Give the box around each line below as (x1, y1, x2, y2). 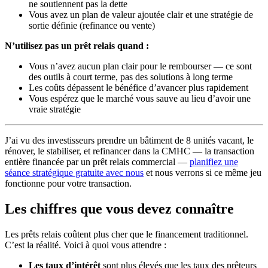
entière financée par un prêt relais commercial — (5, 157, 190, 167)
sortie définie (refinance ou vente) (29, 20, 155, 31)
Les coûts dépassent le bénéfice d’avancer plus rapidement (29, 83, 248, 93)
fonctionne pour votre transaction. (5, 178, 132, 189)
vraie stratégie (29, 104, 81, 115)
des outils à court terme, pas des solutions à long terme (29, 72, 233, 83)
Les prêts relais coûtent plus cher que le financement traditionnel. (5, 229, 248, 240)
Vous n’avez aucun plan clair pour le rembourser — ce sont (29, 61, 252, 72)
